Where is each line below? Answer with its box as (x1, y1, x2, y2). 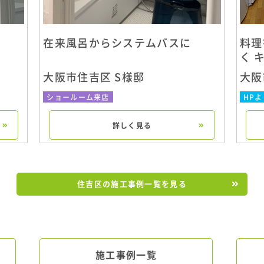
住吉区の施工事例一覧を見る (77, 180, 187, 188)
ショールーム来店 (47, 93, 110, 101)
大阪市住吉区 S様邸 (43, 71, 145, 82)
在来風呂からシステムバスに (43, 37, 192, 48)
